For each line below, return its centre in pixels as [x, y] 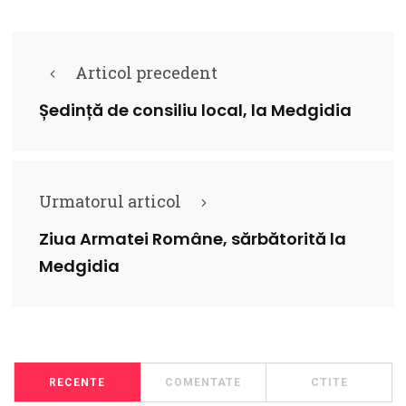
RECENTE [77, 382]
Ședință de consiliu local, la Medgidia [195, 110]
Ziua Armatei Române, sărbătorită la [193, 238]
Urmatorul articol [110, 201]
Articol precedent [146, 72]
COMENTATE [203, 382]
